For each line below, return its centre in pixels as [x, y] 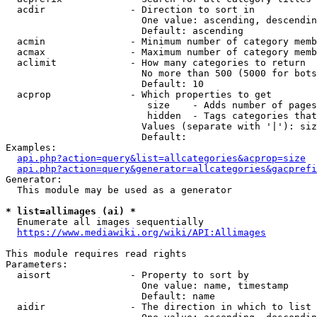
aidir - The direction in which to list [158, 307]
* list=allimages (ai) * [71, 211]
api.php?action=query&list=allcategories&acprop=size [161, 158]
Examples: [31, 148]
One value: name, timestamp [147, 286]
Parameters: [37, 264]
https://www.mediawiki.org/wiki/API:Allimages [142, 232]
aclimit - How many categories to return [156, 63]
